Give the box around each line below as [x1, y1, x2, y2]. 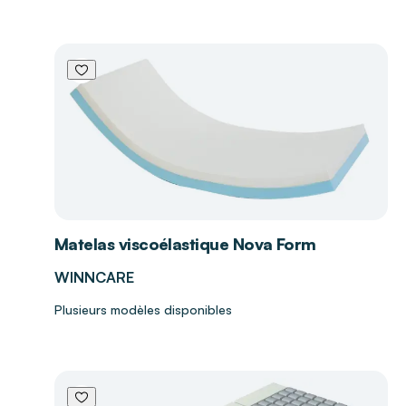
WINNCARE [54, 268, 134, 287]
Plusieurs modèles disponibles [54, 302, 232, 318]
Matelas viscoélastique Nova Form [54, 234, 316, 255]
